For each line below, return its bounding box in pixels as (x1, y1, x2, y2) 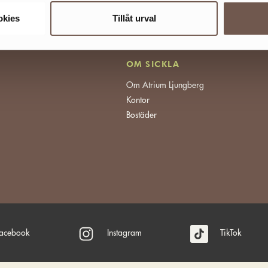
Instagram (107, 229, 142, 237)
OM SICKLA (126, 59, 180, 69)
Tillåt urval (112, 13, 156, 24)
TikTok (220, 229, 241, 237)
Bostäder (126, 110, 157, 119)
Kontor (126, 95, 150, 104)
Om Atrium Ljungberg (126, 80, 204, 89)
